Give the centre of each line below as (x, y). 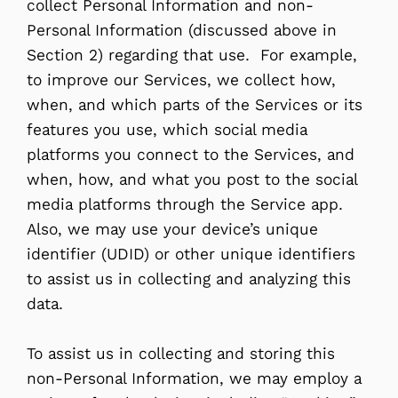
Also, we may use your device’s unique (172, 229)
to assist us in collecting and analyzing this (189, 279)
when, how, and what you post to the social (192, 179)
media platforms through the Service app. (187, 204)
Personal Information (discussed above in (182, 30)
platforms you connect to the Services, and (191, 154)
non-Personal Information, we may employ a (194, 378)
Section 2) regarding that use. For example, (192, 55)
